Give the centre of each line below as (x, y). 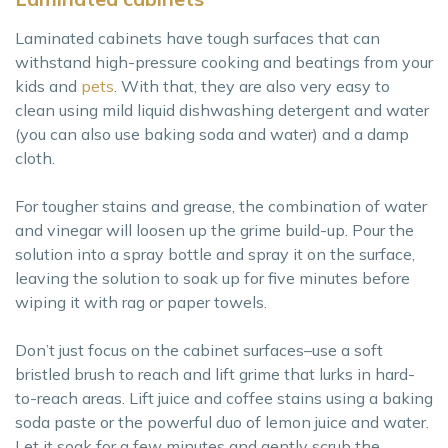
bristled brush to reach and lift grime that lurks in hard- (215, 374)
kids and (48, 86)
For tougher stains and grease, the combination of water (221, 206)
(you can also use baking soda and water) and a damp (212, 134)
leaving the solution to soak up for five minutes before (212, 278)
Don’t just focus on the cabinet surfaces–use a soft (199, 350)
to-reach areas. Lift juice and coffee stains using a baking (224, 398)
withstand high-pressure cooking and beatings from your (224, 62)
